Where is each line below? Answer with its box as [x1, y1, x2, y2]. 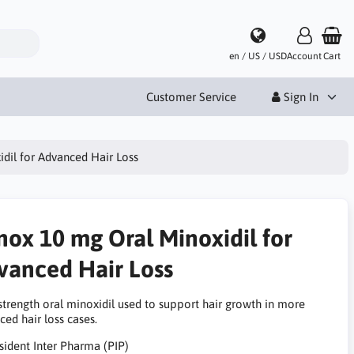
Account [287, 50, 322, 62]
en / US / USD [229, 50, 287, 62]
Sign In [281, 89, 318, 104]
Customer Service [146, 89, 236, 104]
